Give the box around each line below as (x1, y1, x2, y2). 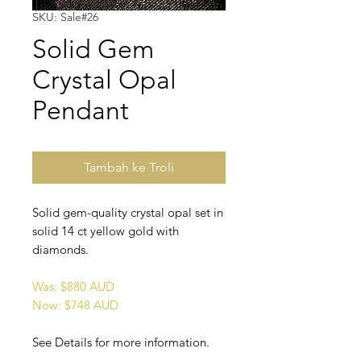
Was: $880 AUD (32, 279, 114, 295)
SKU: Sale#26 (32, 10, 98, 25)
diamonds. (32, 242, 89, 258)
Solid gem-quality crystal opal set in (32, 205, 223, 221)
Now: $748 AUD (32, 297, 118, 313)
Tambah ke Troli (84, 160, 174, 176)
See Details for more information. (32, 334, 210, 351)
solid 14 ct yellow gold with (32, 223, 179, 239)
